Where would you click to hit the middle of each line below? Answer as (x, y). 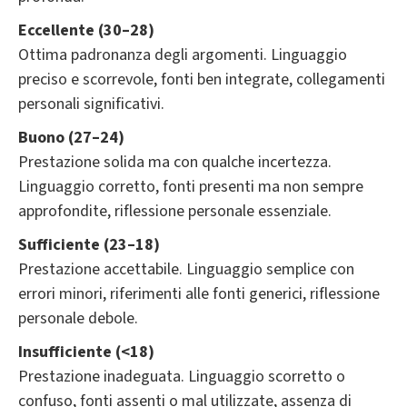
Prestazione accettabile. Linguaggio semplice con (186, 269)
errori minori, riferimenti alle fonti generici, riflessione (199, 293)
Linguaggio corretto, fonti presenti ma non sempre (191, 186)
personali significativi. (91, 104)
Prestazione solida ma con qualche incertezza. (175, 162)
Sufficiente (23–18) (89, 244)
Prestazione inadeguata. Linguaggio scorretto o (182, 376)
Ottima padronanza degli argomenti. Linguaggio (183, 55)
